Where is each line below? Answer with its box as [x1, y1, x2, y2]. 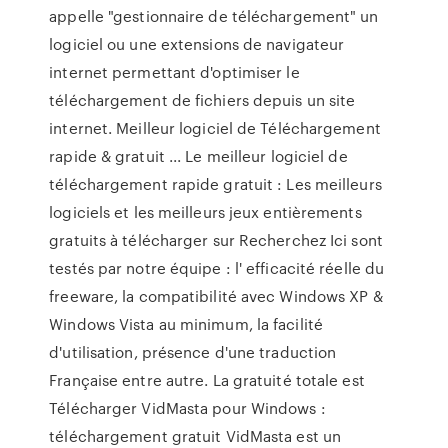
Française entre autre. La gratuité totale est [49, 369, 365, 391]
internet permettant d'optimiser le [49, 61, 300, 83]
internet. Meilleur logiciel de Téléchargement [49, 117, 381, 139]
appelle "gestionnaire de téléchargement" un [49, 5, 379, 27]
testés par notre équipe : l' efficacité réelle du [49, 257, 385, 279]
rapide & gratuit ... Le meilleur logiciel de [49, 145, 348, 167]
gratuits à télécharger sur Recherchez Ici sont [49, 229, 383, 251]
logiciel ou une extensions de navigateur [49, 33, 345, 55]
